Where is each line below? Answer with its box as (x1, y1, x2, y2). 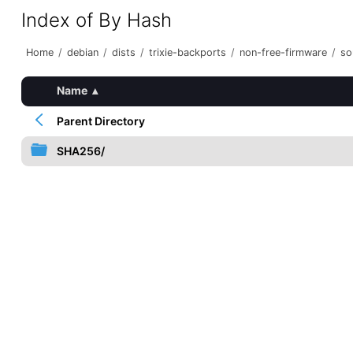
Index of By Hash (20, 9, 172, 32)
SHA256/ (56, 144, 105, 158)
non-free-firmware (239, 46, 327, 58)
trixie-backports (148, 46, 226, 58)
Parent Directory (56, 114, 145, 128)
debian (66, 46, 98, 58)
